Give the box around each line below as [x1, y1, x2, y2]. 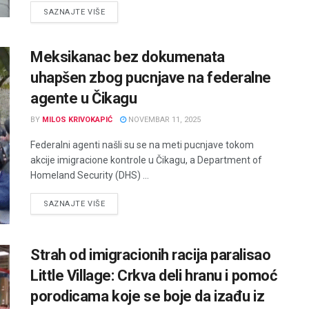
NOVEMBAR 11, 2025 [126, 114, 201, 124]
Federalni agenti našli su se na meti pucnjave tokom [30, 139, 254, 150]
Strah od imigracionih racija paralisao [30, 246, 271, 264]
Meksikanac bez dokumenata [30, 48, 225, 66]
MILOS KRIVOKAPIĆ [42, 114, 112, 124]
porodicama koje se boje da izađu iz [30, 288, 265, 306]
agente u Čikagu [30, 89, 137, 107]
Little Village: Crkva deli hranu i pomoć [30, 267, 277, 285]
